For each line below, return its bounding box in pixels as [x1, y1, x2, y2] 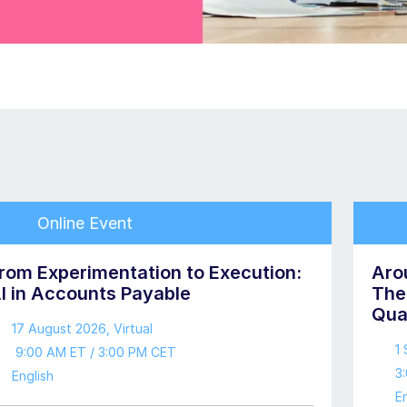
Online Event [32, 213, 133, 233]
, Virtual [105, 321, 153, 336]
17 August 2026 [11, 321, 106, 336]
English [11, 368, 54, 383]
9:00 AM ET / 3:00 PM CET [11, 344, 176, 360]
